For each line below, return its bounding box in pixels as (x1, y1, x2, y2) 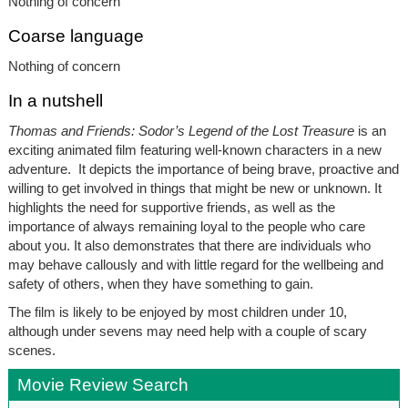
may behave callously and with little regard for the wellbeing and (7, 256, 383, 272)
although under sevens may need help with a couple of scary (7, 322, 367, 339)
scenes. (7, 342, 56, 358)
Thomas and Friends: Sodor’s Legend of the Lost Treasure (7, 122, 354, 138)
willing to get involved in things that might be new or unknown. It (7, 179, 382, 196)
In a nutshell (7, 90, 103, 110)
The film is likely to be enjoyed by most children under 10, (7, 303, 347, 320)
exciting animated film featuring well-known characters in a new (7, 141, 382, 158)
